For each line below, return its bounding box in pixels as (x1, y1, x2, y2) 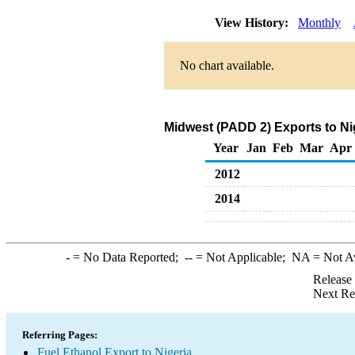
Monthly (298, 16, 341, 29)
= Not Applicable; (192, 250, 292, 264)
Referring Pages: (22, 329, 97, 341)
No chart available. (180, 59, 274, 72)
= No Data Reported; (69, 250, 185, 264)
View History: (212, 16, 295, 29)
